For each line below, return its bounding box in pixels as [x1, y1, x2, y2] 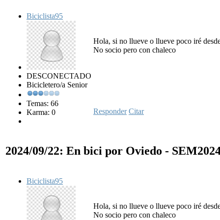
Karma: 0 [27, 108, 55, 116]
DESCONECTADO [27, 71, 91, 80]
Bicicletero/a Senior [27, 80, 87, 89]
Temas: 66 [27, 99, 58, 108]
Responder [93, 107, 127, 115]
